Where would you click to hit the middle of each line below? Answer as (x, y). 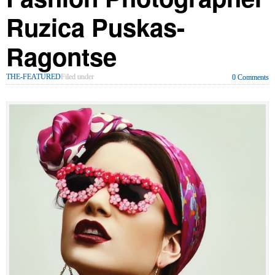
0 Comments (250, 77)
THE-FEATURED (33, 76)
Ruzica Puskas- (95, 26)
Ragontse (61, 56)
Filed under (78, 76)
